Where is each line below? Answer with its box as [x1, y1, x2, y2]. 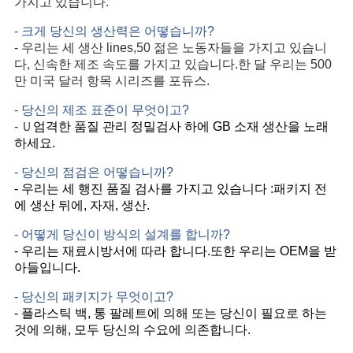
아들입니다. [13, 261, 80, 275]
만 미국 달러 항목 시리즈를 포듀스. [13, 74, 210, 88]
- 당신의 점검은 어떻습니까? [13, 165, 173, 180]
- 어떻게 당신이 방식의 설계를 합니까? [13, 228, 230, 242]
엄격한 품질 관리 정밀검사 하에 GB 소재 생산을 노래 [32, 120, 329, 134]
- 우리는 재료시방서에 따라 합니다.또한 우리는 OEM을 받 [13, 244, 336, 258]
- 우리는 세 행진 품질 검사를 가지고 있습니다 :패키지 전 [13, 182, 327, 196]
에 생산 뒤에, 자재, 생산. [13, 199, 150, 213]
